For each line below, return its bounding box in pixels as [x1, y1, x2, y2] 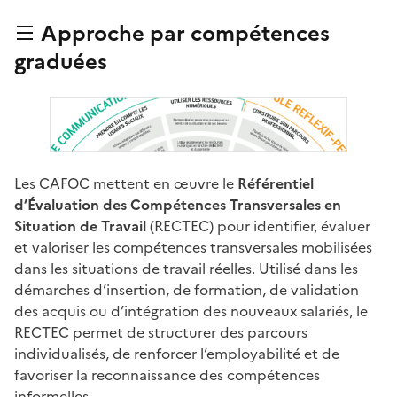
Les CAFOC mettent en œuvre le [14, 172, 237, 194]
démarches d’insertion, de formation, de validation [14, 278, 359, 300]
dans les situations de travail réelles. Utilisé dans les [14, 257, 358, 279]
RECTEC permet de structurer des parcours [14, 321, 307, 343]
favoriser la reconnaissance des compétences [14, 363, 320, 385]
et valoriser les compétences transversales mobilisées [14, 236, 372, 258]
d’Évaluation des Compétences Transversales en [14, 193, 341, 215]
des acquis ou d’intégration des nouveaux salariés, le [14, 300, 368, 322]
